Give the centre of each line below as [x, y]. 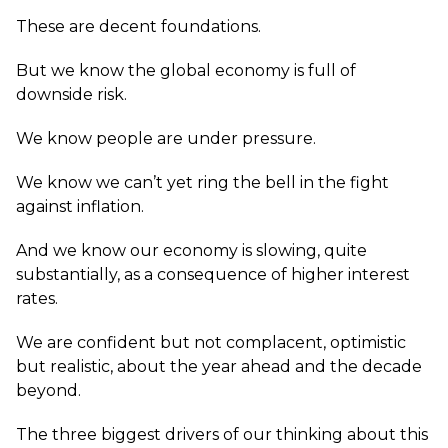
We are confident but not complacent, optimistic [211, 342]
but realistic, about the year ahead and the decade [219, 366]
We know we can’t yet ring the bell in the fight [202, 182]
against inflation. [80, 206]
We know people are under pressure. [166, 138]
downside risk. [71, 94]
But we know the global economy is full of [186, 70]
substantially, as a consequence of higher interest [213, 274]
